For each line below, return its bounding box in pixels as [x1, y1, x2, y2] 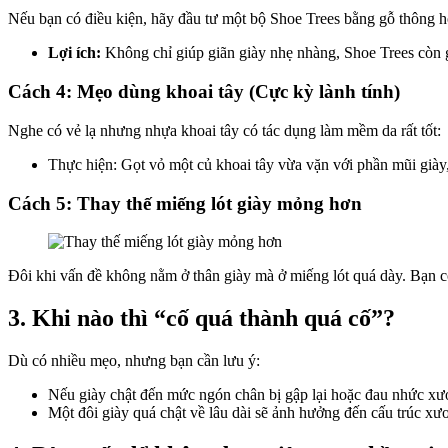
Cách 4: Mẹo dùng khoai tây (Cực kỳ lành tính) [8, 81, 400, 103]
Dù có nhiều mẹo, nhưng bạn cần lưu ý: [8, 352, 260, 370]
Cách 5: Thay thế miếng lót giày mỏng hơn [8, 192, 362, 214]
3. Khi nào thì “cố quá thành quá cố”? [8, 305, 395, 332]
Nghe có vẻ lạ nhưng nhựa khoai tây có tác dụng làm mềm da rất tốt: [8, 121, 441, 139]
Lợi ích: [48, 44, 101, 62]
